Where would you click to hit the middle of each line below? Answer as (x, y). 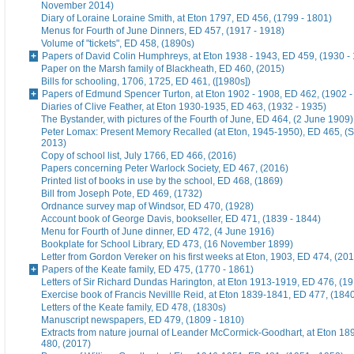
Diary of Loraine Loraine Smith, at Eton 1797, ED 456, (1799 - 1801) (186, 19)
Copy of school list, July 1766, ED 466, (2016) (139, 156)
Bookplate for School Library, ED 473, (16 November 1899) (167, 245)
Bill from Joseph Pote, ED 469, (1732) (122, 194)
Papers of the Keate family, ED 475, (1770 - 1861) (148, 270)
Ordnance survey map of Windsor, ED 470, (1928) (147, 207)
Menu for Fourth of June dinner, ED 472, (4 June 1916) (158, 232)
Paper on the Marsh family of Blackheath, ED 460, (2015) (163, 69)
